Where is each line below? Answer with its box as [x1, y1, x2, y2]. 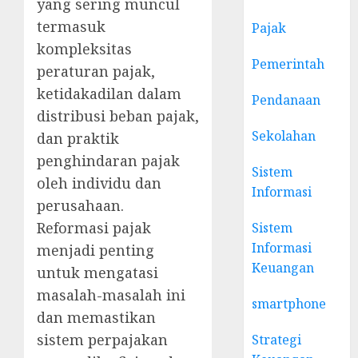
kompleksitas [37, 39, 132, 59]
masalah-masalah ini [37, 285, 185, 305]
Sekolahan [252, 127, 316, 145]
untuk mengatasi [37, 263, 158, 283]
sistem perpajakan [37, 330, 168, 350]
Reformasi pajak [37, 218, 151, 238]
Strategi [252, 331, 302, 348]
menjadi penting [37, 241, 154, 261]
